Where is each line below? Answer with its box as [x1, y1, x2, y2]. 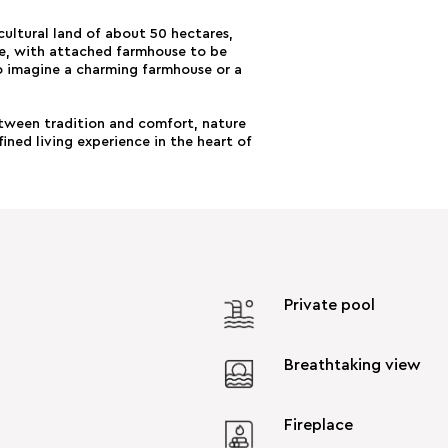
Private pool [284, 296, 375, 313]
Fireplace [284, 416, 353, 433]
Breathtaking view [284, 356, 421, 373]
